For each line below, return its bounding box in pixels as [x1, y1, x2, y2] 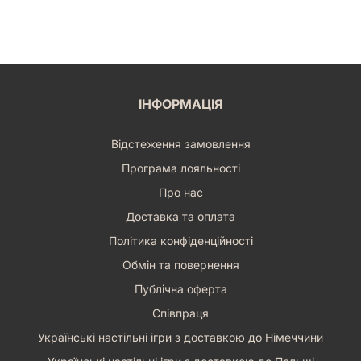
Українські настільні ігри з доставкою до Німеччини [38, 330, 323, 344]
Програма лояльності [121, 160, 240, 175]
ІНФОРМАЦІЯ [138, 95, 223, 112]
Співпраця [152, 305, 209, 320]
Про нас [158, 185, 203, 199]
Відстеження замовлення [110, 136, 251, 151]
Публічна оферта [134, 281, 227, 296]
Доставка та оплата [126, 209, 235, 223]
